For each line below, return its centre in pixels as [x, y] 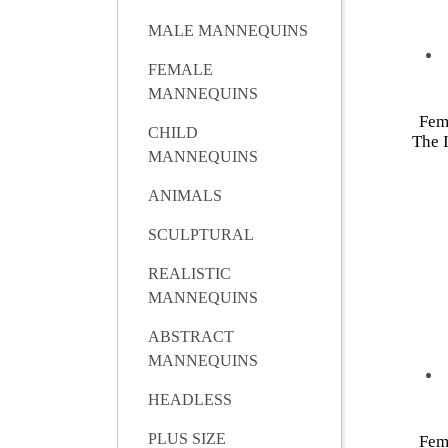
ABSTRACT [191, 337]
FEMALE [180, 70]
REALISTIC [189, 274]
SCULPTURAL [201, 235]
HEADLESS [190, 400]
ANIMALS [185, 196]
